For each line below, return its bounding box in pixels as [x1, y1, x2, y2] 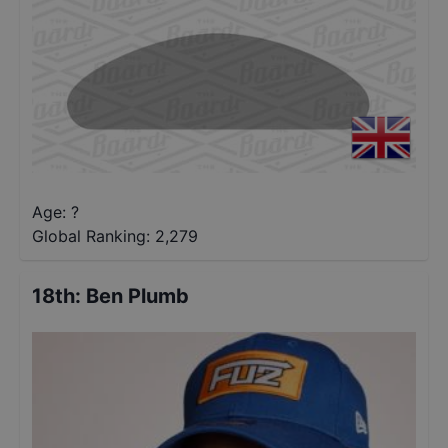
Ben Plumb [86, 284, 189, 308]
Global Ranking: [32, 226, 150, 246]
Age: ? [32, 202, 79, 222]
